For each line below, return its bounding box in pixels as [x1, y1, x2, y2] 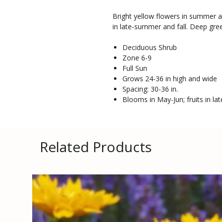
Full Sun [122, 63, 147, 73]
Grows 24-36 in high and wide [122, 73, 217, 83]
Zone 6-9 [122, 53, 152, 62]
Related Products [40, 137, 152, 156]
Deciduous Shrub [122, 42, 177, 52]
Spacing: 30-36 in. [122, 84, 178, 94]
